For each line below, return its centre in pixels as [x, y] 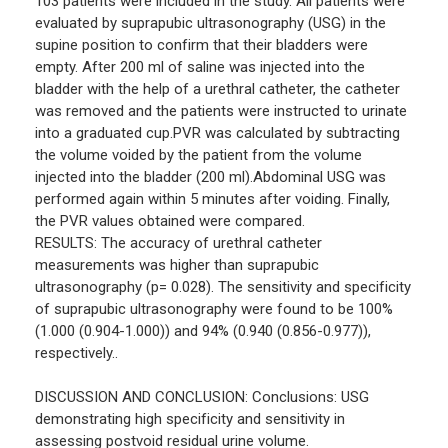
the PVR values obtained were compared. [170, 221]
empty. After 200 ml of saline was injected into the [200, 67]
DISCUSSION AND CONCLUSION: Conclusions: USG [202, 397]
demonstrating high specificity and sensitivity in [190, 419]
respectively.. [76, 353]
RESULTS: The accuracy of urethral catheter [178, 243]
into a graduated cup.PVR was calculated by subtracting [217, 133]
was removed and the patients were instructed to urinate [221, 111]
